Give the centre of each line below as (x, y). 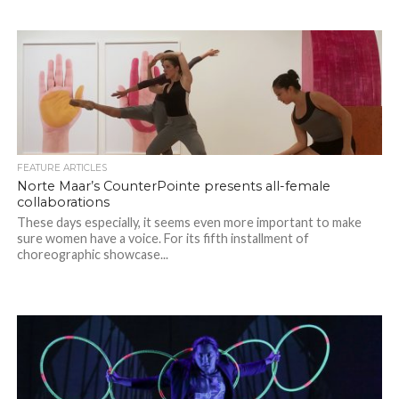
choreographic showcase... (92, 255)
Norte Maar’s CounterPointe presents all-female (173, 187)
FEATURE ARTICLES (61, 168)
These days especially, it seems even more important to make (189, 223)
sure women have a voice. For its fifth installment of (163, 239)
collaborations (63, 203)
